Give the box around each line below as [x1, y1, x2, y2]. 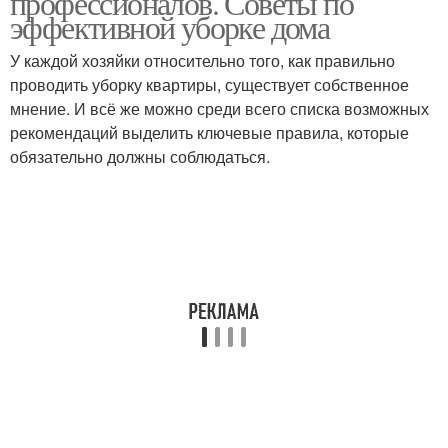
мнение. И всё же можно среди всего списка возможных [10, 97, 429, 120]
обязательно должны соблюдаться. [10, 145, 270, 168]
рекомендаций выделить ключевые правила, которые [10, 121, 409, 144]
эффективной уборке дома [10, 5, 330, 48]
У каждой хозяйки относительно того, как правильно [10, 49, 395, 72]
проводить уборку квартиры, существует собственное [10, 73, 409, 96]
